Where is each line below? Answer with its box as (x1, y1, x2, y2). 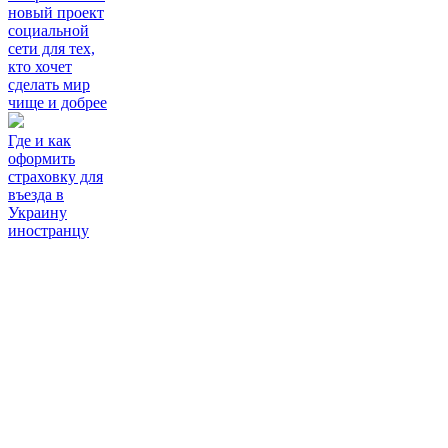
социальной (8, 21, 89, 39)
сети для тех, (8, 39, 95, 57)
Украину (8, 203, 67, 221)
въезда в (8, 185, 64, 203)
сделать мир (8, 75, 90, 93)
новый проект (8, 3, 104, 21)
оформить (8, 149, 75, 167)
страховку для (8, 167, 103, 185)
